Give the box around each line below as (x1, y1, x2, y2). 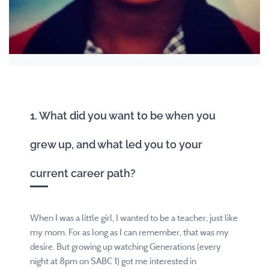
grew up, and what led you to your (30, 138, 202, 151)
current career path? (30, 167, 136, 180)
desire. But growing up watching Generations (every (30, 241, 221, 253)
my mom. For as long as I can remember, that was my (30, 227, 229, 238)
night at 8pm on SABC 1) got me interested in (30, 256, 196, 267)
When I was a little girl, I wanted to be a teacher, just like (30, 213, 238, 224)
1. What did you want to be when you (30, 109, 216, 122)
